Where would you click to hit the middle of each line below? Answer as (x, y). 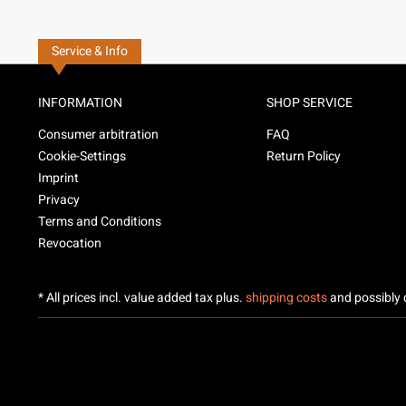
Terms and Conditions (100, 222)
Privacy (59, 200)
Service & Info (90, 51)
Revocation (70, 243)
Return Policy (304, 156)
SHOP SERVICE (309, 103)
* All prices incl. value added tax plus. (142, 298)
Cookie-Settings (82, 156)
